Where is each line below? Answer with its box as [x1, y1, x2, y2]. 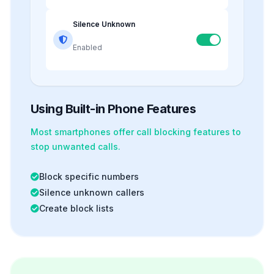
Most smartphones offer [31, 126, 136, 137]
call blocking [136, 126, 191, 137]
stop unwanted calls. [31, 141, 120, 152]
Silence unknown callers [39, 187, 144, 198]
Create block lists [39, 202, 114, 213]
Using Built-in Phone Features [31, 101, 196, 116]
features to [191, 126, 241, 137]
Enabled [73, 42, 102, 52]
